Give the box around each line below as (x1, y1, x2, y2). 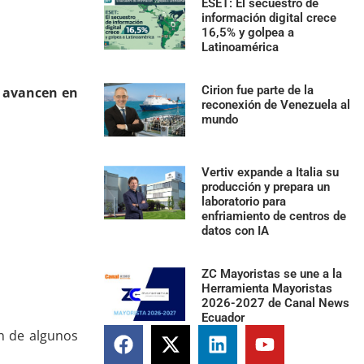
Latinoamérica (201, 40, 279, 55)
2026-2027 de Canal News (201, 296, 350, 311)
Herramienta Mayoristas (201, 281, 333, 297)
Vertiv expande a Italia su (201, 165, 340, 180)
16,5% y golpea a (201, 25, 295, 41)
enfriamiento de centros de (201, 209, 347, 224)
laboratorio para (201, 194, 287, 210)
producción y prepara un (201, 180, 331, 195)
